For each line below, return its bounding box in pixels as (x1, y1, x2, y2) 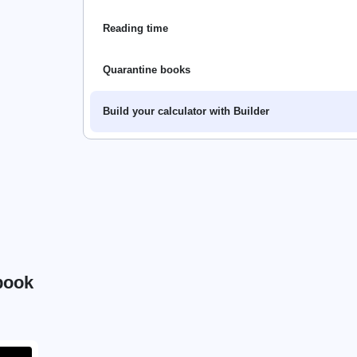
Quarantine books (103, 64, 190, 76)
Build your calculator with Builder (103, 105, 269, 118)
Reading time (103, 22, 168, 35)
